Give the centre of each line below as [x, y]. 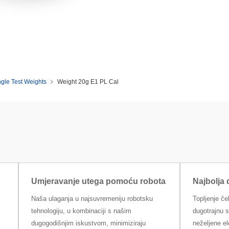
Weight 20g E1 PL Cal [88, 82]
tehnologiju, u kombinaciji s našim [81, 211]
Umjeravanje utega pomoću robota [98, 181]
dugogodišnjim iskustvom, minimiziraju [88, 223]
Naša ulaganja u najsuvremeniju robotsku [92, 199]
